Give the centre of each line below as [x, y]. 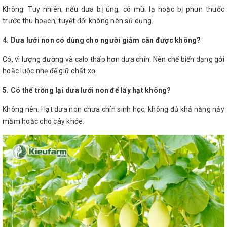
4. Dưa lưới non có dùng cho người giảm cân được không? [102, 40]
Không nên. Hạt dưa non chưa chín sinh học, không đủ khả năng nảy [113, 109]
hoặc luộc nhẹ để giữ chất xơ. [50, 71]
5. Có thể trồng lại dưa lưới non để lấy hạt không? [87, 90]
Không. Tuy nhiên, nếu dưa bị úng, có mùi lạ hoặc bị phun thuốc [113, 9]
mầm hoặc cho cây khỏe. [44, 121]
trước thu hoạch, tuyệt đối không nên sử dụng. [78, 21]
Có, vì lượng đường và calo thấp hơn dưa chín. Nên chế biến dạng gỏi [113, 59]
